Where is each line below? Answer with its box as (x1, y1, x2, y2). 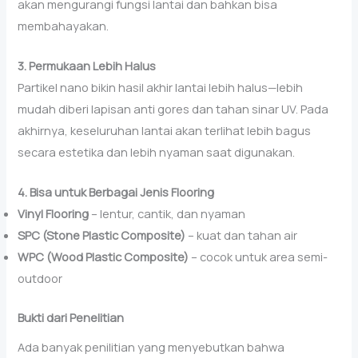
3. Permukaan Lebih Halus (18, 58, 157, 74)
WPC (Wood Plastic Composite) (18, 249, 189, 265)
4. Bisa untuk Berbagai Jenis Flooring (18, 184, 215, 201)
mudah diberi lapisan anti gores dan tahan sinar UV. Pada (18, 101, 329, 117)
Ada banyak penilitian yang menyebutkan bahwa (18, 339, 285, 356)
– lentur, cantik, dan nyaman (89, 205, 246, 222)
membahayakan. (18, 17, 112, 34)
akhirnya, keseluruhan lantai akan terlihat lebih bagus (18, 122, 312, 139)
